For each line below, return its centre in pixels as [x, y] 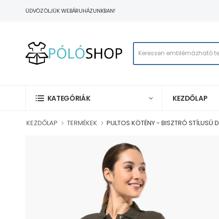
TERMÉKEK [82, 123]
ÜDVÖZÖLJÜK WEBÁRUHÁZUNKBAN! [70, 11]
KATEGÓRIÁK [69, 98]
